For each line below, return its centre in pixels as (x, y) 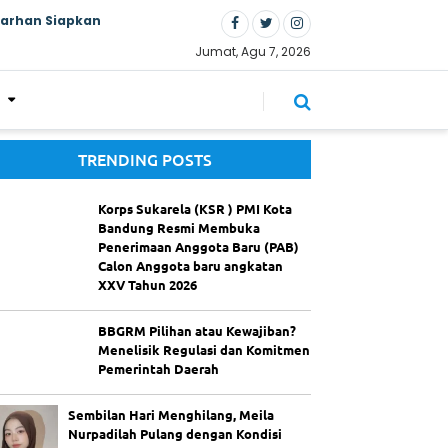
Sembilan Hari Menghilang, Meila (171, 414)
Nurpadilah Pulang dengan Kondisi (175, 433)
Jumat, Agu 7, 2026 (253, 51)
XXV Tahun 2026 (147, 284)
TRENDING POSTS (144, 159)
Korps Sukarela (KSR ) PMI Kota (195, 208)
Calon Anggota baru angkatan (190, 265)
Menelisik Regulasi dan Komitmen (204, 349)
